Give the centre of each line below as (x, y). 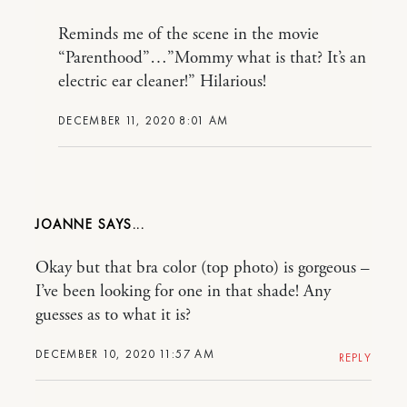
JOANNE (67, 224)
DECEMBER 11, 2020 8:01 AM (144, 120)
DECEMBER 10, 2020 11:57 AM (125, 353)
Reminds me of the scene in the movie (189, 34)
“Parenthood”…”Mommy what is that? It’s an (212, 58)
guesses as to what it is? (113, 315)
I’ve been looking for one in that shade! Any (183, 291)
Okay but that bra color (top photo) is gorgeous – (203, 268)
